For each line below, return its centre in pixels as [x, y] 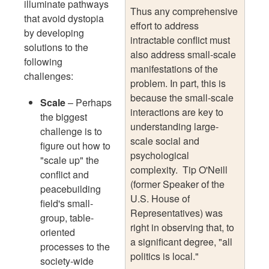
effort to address [165, 25]
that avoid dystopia [64, 18]
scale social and [165, 141]
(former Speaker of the [177, 184]
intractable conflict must [180, 40]
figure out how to [76, 145]
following [43, 61]
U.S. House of [160, 198]
